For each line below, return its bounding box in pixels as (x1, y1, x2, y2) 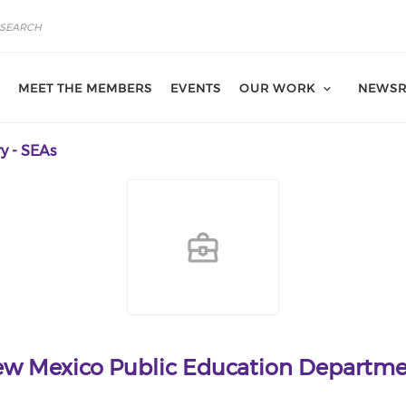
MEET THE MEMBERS (18, 81, 152, 95)
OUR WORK (239, 81, 315, 95)
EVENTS (170, 81, 221, 95)
